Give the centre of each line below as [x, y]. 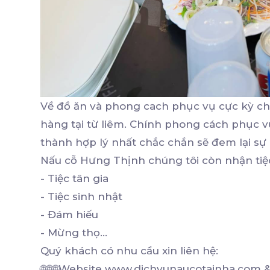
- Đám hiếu [69, 215]
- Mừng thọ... [74, 233]
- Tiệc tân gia [74, 179]
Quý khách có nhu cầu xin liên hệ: [129, 251]
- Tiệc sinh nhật [81, 197]
